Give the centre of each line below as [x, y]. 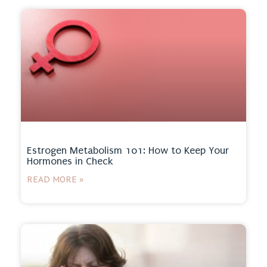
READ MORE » [55, 179]
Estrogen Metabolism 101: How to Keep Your [128, 150]
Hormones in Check [70, 161]
